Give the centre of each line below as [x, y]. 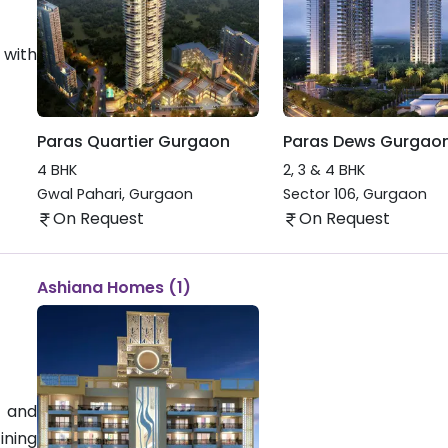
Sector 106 [319, 194]
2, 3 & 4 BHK [323, 170]
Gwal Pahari [79, 194]
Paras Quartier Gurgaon [133, 141]
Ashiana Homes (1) [113, 288]
